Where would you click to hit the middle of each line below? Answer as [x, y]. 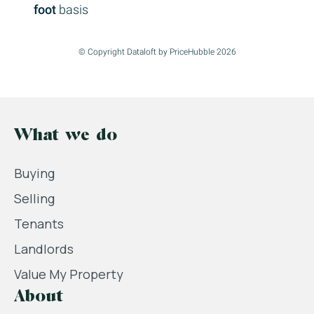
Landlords [44, 248]
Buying [34, 173]
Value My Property [69, 274]
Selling [34, 198]
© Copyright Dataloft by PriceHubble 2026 [157, 52]
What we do [66, 136]
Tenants [39, 223]
